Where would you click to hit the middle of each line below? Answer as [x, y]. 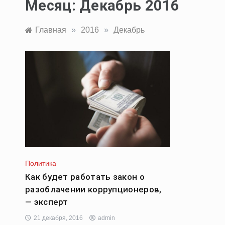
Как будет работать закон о [85, 177]
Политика [41, 163]
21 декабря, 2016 [58, 218]
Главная [51, 30]
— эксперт [47, 202]
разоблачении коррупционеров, [93, 189]
